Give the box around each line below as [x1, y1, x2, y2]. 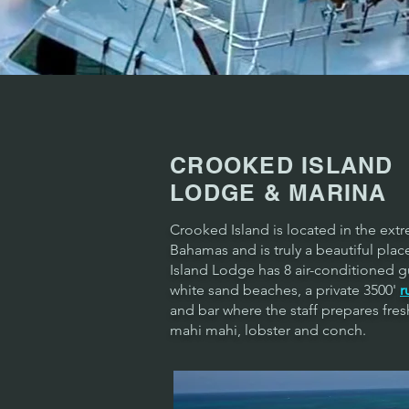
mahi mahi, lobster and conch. [170, 321, 366, 339]
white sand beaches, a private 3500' [170, 281, 400, 299]
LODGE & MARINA [170, 179, 387, 206]
